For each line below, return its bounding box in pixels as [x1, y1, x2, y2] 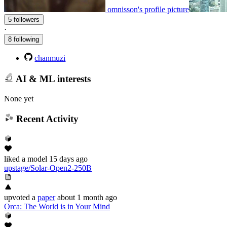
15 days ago [49, 154, 88, 163]
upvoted [4, 193, 30, 202]
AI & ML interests [13, 73, 91, 84]
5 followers [14, 16, 40, 24]
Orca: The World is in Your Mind [4, 202, 110, 211]
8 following [8, 35, 39, 44]
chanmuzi [34, 54, 66, 63]
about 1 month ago [57, 193, 117, 202]
